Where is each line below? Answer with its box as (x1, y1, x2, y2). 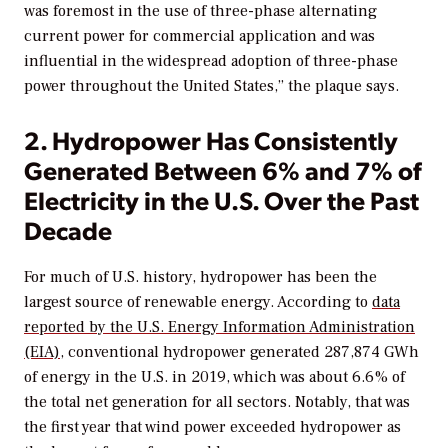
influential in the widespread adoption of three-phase (24, 50, 398, 71)
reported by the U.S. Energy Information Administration (24, 316, 415, 337)
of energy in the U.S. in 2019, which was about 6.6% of (24, 366, 405, 387)
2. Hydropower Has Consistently (24, 122, 398, 156)
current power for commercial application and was (24, 25, 375, 46)
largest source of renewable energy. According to (24, 291, 372, 312)
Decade (24, 212, 112, 246)
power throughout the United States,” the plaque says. (24, 75, 399, 96)
